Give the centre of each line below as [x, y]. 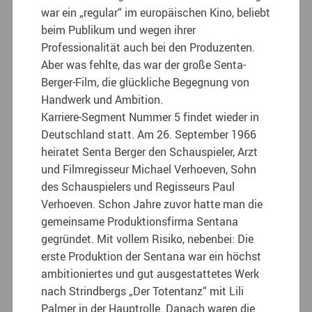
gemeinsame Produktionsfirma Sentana [140, 221]
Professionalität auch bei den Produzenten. [148, 47]
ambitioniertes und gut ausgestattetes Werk [150, 273]
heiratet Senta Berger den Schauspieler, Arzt [150, 151]
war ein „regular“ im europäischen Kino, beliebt [156, 12]
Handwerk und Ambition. [102, 99]
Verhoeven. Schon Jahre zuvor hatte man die [152, 204]
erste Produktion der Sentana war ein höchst [151, 256]
